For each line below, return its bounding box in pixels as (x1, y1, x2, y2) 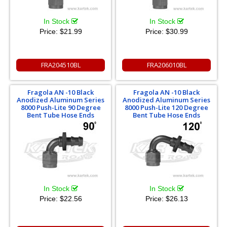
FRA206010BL (146, 60, 186, 69)
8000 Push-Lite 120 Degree (125, 103, 208, 112)
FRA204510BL (41, 60, 81, 69)
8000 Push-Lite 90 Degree (20, 103, 101, 112)
